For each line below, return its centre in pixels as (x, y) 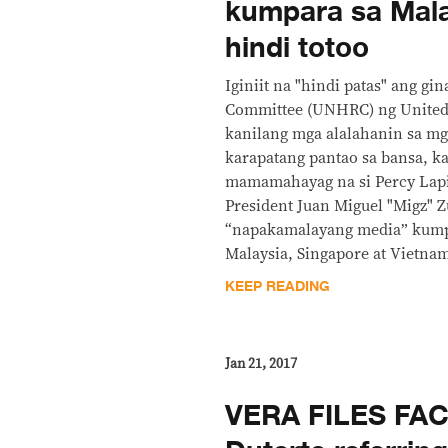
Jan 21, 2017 (261, 363)
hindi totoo (297, 47)
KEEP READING (278, 286)
